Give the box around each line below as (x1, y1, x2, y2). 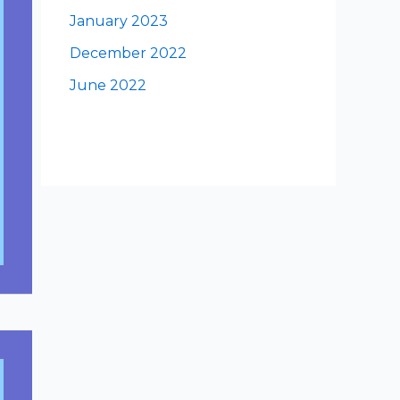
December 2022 (70, 45, 187, 62)
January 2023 (70, 12, 168, 29)
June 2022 (70, 77, 146, 94)
